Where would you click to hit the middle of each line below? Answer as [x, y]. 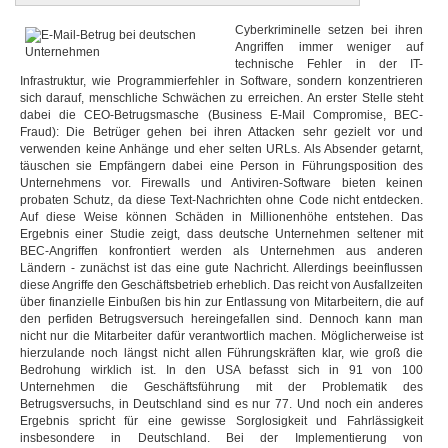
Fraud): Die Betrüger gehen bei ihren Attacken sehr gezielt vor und [221, 131]
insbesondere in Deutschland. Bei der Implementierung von [221, 437]
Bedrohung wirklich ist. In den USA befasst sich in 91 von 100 [221, 369]
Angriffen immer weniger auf [329, 46]
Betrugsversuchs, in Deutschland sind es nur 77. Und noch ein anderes [221, 403]
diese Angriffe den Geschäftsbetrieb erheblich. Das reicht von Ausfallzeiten [221, 284]
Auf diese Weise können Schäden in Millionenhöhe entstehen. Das [221, 216]
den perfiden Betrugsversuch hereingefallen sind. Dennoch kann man [221, 318]
